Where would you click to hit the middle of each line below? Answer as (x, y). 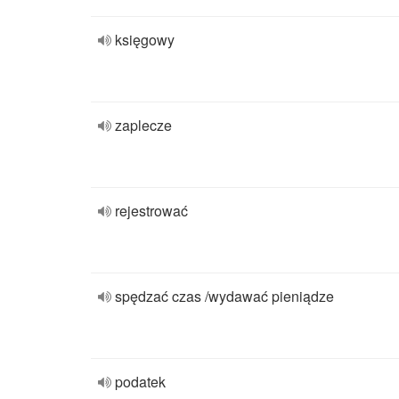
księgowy (145, 40)
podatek (140, 382)
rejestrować (151, 211)
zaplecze (143, 125)
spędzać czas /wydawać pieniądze (224, 296)
